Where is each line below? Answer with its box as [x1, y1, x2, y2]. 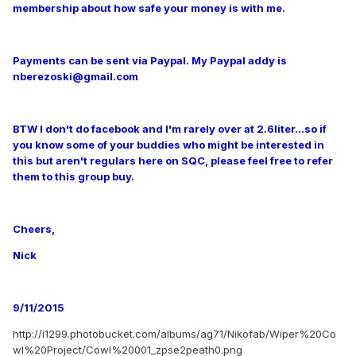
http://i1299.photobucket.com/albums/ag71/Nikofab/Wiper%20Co [13, 327, 336, 341]
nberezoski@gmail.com [13, 70, 138, 83]
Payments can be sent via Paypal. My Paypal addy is [13, 54, 287, 68]
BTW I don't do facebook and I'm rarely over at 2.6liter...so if [13, 122, 327, 136]
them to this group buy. [13, 170, 134, 184]
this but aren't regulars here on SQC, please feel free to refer [13, 154, 333, 168]
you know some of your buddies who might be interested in [13, 138, 324, 152]
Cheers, [13, 222, 55, 236]
